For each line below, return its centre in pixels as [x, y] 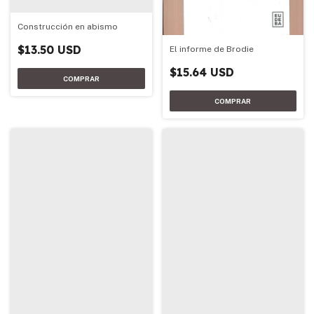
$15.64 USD [202, 73]
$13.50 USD [49, 49]
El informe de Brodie [211, 49]
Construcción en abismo [68, 26]
